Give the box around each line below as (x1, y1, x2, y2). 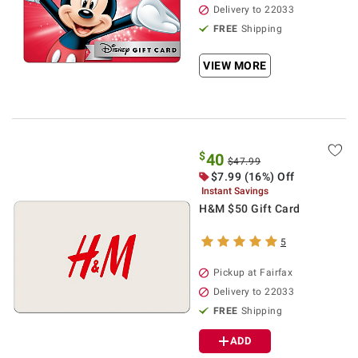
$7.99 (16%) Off (211, 170, 295, 183)
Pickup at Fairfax (213, 267, 293, 278)
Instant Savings (201, 185, 269, 197)
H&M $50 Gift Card (199, 202, 300, 215)
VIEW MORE (203, 59, 267, 72)
